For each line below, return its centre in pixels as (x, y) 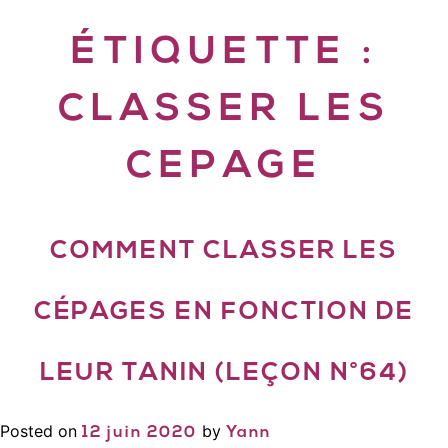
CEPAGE (224, 167)
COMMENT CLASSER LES (224, 251)
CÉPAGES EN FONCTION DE (224, 312)
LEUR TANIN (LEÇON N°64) (224, 373)
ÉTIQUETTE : (224, 53)
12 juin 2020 (139, 433)
